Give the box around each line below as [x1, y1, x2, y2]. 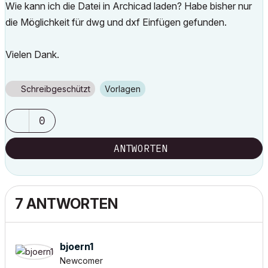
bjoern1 [60, 240, 93, 252]
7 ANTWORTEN [15, 195, 118, 212]
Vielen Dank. [5, 48, 59, 60]
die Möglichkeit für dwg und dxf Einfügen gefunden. [5, 16, 227, 28]
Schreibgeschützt [21, 84, 90, 94]
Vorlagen [110, 84, 141, 94]
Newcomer [60, 255, 103, 266]
